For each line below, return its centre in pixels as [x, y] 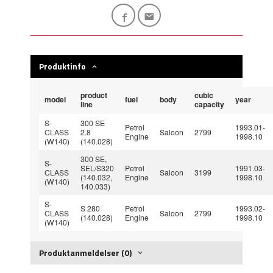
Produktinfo [63, 66]
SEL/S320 [97, 168]
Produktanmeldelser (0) [86, 252]
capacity [210, 104]
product [94, 95]
